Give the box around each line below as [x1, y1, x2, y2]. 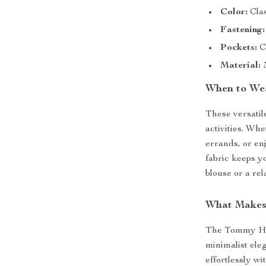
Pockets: [220, 43, 258, 53]
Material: [220, 61, 261, 71]
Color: [220, 8, 248, 17]
